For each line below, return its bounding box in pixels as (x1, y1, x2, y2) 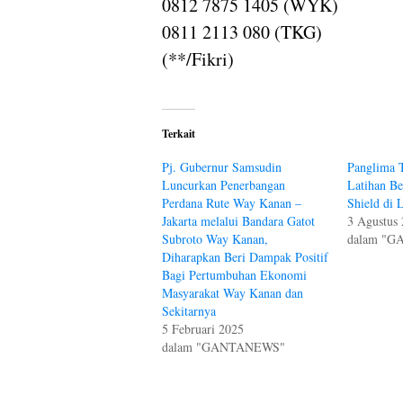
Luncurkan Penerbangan (162, 175, 285, 193)
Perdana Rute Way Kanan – (162, 193, 301, 211)
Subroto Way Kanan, (162, 229, 268, 247)
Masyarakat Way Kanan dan (162, 283, 303, 301)
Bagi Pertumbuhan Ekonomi (162, 265, 307, 283)
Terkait (162, 125, 195, 141)
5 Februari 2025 (162, 319, 244, 337)
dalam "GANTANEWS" (162, 337, 285, 355)
